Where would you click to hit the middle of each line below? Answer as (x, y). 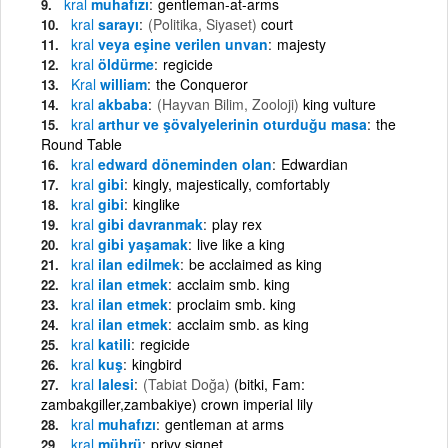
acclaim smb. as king (243, 323)
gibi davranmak (148, 223)
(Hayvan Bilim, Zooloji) (228, 103)
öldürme (124, 63)
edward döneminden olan (183, 163)
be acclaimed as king (255, 263)
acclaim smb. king (233, 283)
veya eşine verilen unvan (181, 43)
